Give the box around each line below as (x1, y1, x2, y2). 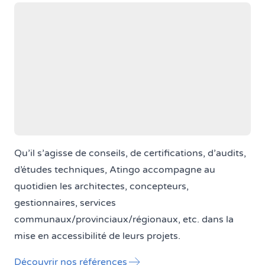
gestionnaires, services (14, 196, 116, 209)
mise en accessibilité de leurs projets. (14, 230, 180, 242)
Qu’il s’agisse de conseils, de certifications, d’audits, (14, 147, 246, 159)
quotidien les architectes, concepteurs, (14, 180, 189, 192)
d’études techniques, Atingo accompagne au (14, 163, 215, 176)
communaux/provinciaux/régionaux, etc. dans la (14, 213, 234, 225)
